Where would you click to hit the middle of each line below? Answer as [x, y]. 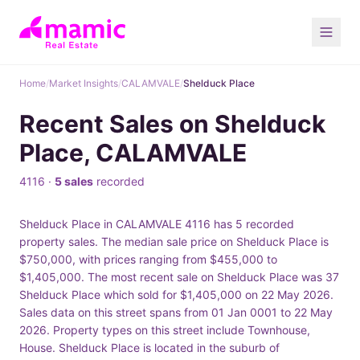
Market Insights [84, 83]
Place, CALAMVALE [133, 153]
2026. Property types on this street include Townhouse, [165, 330]
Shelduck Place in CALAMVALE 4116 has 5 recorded [157, 224]
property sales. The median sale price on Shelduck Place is [174, 241]
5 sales [74, 181]
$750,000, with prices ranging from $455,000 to [148, 259]
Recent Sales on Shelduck [172, 124]
